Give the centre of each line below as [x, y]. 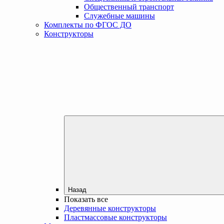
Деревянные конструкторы [110, 208]
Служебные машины [119, 15]
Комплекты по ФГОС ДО [88, 24]
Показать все [86, 199]
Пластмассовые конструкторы [115, 217]
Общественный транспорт [129, 6]
